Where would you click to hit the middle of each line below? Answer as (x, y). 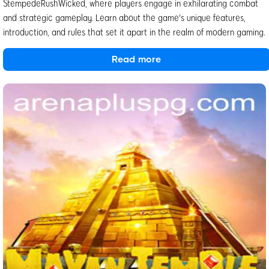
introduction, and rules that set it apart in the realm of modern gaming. (134, 31)
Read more (137, 59)
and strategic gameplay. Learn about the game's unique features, (124, 17)
